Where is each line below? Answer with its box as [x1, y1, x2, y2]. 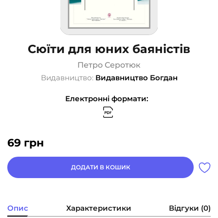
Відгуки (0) [169, 203, 211, 213]
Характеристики [66, 203, 131, 213]
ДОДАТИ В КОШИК [71, 163, 130, 171]
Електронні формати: [65, 94, 148, 104]
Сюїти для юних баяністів [28, 42, 190, 56]
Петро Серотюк [77, 60, 141, 70]
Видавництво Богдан [95, 73, 178, 83]
